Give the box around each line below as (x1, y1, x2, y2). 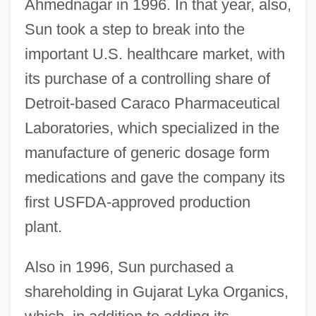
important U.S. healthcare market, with (24, 44, 285, 63)
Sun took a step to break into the (24, 20, 245, 38)
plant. (24, 217, 62, 236)
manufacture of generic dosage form (24, 143, 269, 162)
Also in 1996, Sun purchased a (24, 257, 233, 276)
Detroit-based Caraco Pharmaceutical (24, 94, 280, 112)
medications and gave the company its (24, 168, 285, 186)
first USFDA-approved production (24, 193, 250, 211)
